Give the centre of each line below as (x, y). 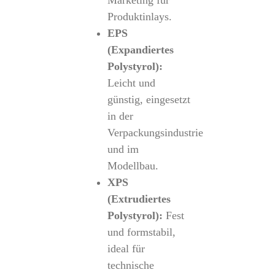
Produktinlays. (139, 17)
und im (123, 149)
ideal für (126, 249)
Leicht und (131, 83)
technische (130, 265)
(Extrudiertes (139, 199)
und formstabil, (141, 232)
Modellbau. (133, 166)
